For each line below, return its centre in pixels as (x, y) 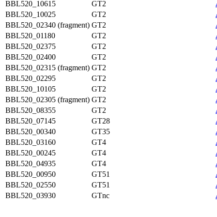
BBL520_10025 (31, 14)
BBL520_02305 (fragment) (47, 100)
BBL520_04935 (31, 163)
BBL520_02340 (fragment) (47, 25)
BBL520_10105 (31, 89)
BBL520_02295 (31, 78)
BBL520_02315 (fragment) (47, 68)
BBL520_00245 (31, 153)
